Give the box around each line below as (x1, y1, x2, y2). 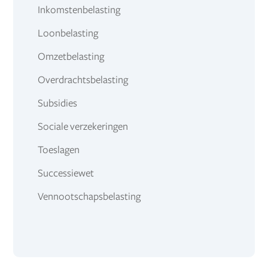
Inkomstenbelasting (37, 5, 120, 16)
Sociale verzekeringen (37, 121, 128, 133)
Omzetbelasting (37, 51, 104, 63)
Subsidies (37, 98, 77, 109)
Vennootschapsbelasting (37, 191, 141, 203)
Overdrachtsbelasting (37, 75, 128, 86)
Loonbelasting (37, 28, 98, 39)
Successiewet (37, 168, 94, 179)
